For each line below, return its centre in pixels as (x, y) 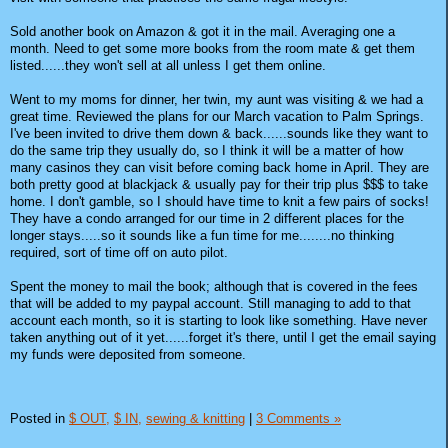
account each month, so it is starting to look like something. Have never (218, 321)
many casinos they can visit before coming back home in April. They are (219, 168)
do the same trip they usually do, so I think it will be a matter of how (206, 151)
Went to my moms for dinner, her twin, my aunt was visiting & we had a (216, 100)
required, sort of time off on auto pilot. (119, 253)
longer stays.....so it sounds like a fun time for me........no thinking (202, 236)
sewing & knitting (195, 418)
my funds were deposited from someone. (128, 355)
